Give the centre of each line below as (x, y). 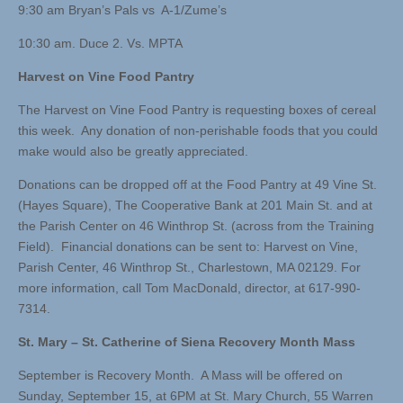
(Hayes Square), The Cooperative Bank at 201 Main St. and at (195, 206)
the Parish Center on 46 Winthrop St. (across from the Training (196, 226)
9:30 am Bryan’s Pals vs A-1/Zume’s (122, 10)
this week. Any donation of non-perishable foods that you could (198, 131)
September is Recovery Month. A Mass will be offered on (180, 376)
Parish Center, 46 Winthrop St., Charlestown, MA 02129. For (189, 268)
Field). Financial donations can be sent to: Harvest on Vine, (188, 247)
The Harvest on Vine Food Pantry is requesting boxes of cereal (197, 110)
